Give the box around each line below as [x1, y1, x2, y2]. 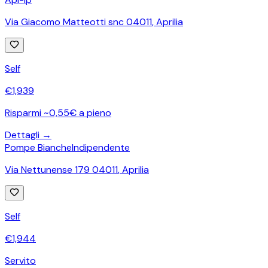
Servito [5, 254, 36, 267]
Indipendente [72, 141, 130, 154]
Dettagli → [5, 128, 51, 141]
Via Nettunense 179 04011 [5, 163, 118, 176]
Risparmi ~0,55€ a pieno [5, 106, 111, 119]
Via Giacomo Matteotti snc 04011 [5, 15, 152, 28]
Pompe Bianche [5, 141, 72, 154]
